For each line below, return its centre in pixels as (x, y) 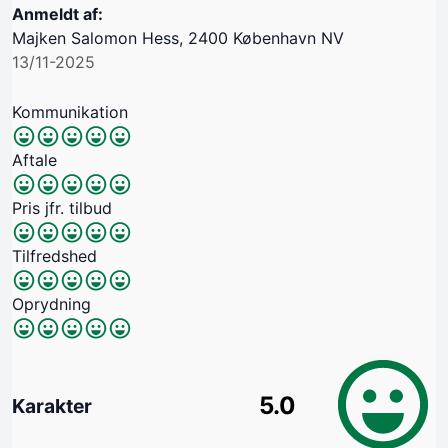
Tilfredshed (54, 255)
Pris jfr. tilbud (62, 207)
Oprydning (51, 303)
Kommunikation (70, 111)
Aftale (34, 159)
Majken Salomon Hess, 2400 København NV (178, 37)
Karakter (52, 405)
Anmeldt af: (57, 13)
